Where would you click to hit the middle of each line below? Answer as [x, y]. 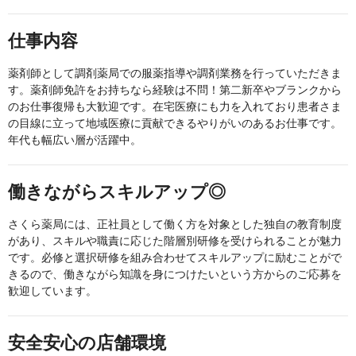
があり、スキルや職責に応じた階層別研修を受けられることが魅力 [175, 241]
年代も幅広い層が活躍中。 [75, 140]
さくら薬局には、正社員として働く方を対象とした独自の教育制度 [175, 224]
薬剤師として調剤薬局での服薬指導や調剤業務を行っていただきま [175, 74]
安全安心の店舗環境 [87, 343]
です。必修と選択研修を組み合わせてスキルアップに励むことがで [175, 258]
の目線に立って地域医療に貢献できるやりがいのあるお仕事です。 [175, 124]
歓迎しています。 [52, 291]
